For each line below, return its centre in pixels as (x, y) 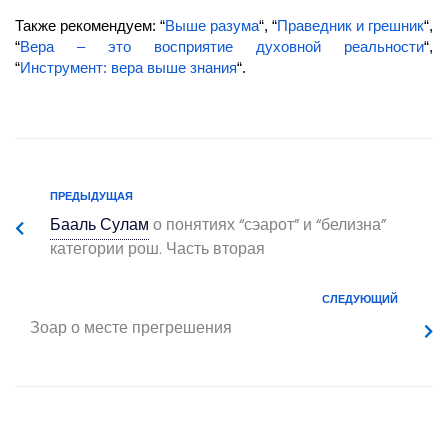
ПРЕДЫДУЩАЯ (91, 195)
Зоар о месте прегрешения (131, 328)
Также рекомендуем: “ (90, 25)
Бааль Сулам (99, 225)
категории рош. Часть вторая (157, 249)
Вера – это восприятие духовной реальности (222, 46)
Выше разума (212, 25)
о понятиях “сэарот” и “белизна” (269, 225)
